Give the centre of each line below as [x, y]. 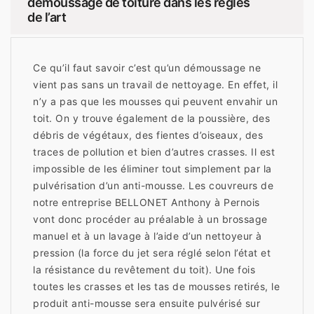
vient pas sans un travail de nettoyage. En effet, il [155, 85]
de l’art [47, 18]
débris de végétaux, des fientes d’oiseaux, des [148, 135]
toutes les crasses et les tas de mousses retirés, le [156, 287]
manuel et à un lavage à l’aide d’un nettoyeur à [148, 236]
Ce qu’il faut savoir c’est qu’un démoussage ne [147, 68]
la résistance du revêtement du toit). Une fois [144, 270]
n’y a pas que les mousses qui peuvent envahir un [155, 102]
